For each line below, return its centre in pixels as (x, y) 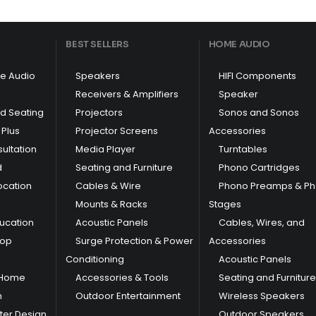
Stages (225, 204)
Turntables (243, 149)
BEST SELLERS (97, 44)
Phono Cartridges (259, 167)
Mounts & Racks (112, 204)
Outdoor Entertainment (128, 296)
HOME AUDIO (239, 44)
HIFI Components (257, 75)
